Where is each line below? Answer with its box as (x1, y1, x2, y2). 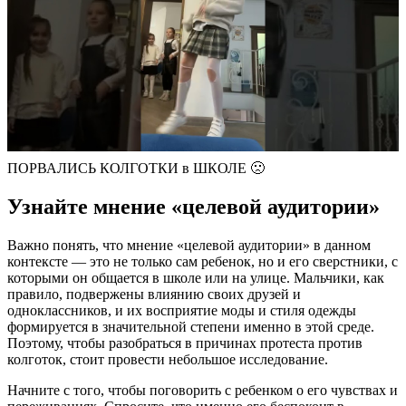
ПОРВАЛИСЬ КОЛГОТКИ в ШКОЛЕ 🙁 (7, 159, 265, 176)
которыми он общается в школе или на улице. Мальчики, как (7, 269, 384, 285)
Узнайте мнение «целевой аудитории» (7, 194, 380, 218)
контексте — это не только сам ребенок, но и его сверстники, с (7, 253, 398, 269)
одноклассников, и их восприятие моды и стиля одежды (7, 302, 356, 318)
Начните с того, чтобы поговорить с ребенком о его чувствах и (7, 382, 398, 398)
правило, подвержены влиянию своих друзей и (7, 285, 301, 302)
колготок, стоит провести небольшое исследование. (7, 351, 328, 367)
